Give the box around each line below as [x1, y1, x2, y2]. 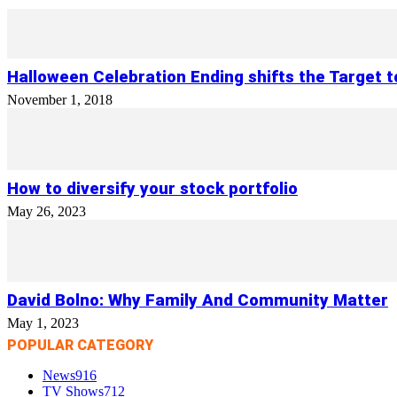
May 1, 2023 [7, 315, 79, 331]
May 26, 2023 [7, 203, 86, 219]
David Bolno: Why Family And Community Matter [7, 290, 388, 310]
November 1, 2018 [7, 91, 113, 107]
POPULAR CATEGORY [7, 336, 153, 354]
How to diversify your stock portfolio [7, 178, 298, 198]
